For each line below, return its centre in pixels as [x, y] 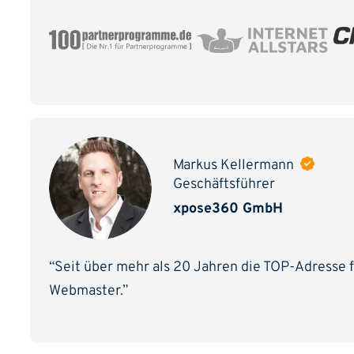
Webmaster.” [88, 291]
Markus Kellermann [235, 166]
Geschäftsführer [224, 184]
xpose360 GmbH [228, 209]
